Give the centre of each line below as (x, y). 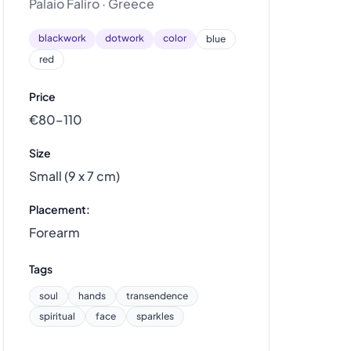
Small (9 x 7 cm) (74, 176)
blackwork (62, 38)
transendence (157, 296)
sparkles (155, 316)
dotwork (125, 38)
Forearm (54, 232)
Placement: (60, 209)
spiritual (57, 316)
